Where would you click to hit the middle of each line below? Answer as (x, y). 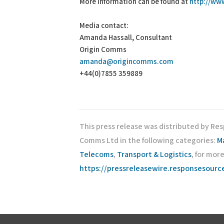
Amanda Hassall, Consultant (126, 38)
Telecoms (96, 155)
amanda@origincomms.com (126, 62)
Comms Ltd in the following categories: (148, 141)
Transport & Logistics (154, 155)
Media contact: (104, 26)
